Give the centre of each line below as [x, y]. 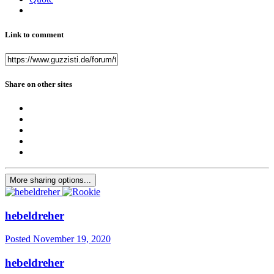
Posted [19, 239]
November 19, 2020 [72, 239]
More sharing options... [50, 180]
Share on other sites [39, 84]
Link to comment [34, 34]
